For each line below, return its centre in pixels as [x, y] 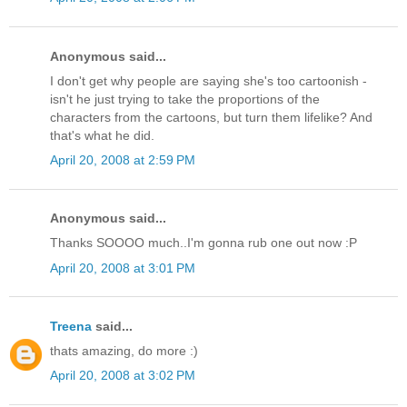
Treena [71, 326]
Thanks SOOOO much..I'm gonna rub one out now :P [203, 243]
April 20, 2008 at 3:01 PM [123, 268]
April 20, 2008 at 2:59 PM [123, 160]
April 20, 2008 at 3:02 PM [123, 376]
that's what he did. [102, 135]
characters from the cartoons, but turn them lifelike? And [211, 117]
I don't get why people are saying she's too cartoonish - [208, 80]
